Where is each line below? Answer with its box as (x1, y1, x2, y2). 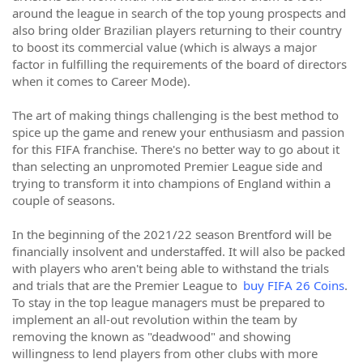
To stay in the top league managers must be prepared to (12, 294, 325, 310)
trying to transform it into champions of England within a (12, 175, 331, 191)
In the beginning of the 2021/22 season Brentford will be (12, 226, 331, 242)
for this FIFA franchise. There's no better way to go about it (12, 141, 340, 157)
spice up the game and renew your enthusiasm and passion (12, 124, 344, 140)
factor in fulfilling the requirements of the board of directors (12, 56, 347, 72)
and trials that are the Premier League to (12, 277, 241, 293)
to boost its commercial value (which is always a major (12, 39, 317, 55)
